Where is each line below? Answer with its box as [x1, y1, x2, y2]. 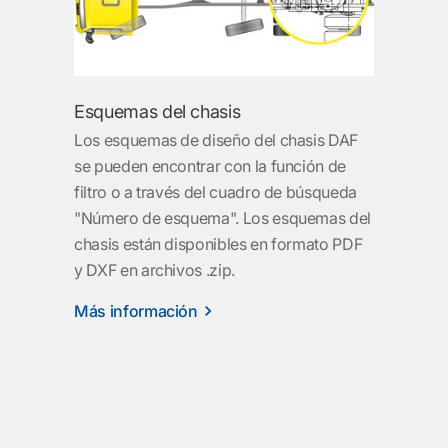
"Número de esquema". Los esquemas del [74, 207, 372, 228]
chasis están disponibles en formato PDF [74, 233, 363, 254]
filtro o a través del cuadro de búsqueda [74, 181, 357, 202]
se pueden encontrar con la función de [74, 155, 347, 176]
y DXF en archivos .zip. [74, 259, 235, 280]
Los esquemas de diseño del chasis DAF [74, 129, 359, 150]
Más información [74, 300, 198, 321]
